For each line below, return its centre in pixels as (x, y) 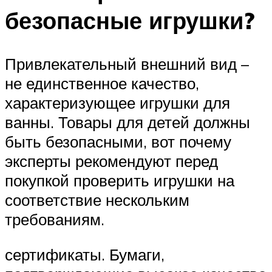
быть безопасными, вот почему (118, 142)
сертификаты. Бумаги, (85, 255)
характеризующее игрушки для (117, 103)
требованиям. (55, 219)
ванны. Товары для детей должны (127, 122)
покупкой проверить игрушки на (120, 181)
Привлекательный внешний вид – (127, 64)
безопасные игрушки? (130, 20)
